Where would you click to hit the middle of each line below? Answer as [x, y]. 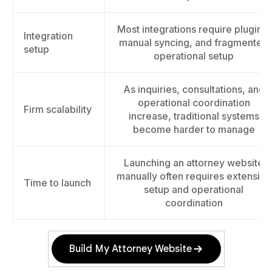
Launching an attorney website [194, 163]
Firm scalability [58, 109]
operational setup [194, 56]
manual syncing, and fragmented [194, 42]
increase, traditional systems [194, 116]
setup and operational [194, 189]
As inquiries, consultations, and [194, 89]
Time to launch [57, 183]
